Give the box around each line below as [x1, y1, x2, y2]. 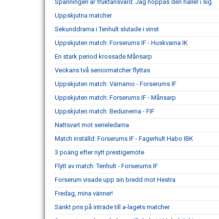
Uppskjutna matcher [55, 11, 112, 19]
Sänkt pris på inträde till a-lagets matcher [55, 203, 170, 211]
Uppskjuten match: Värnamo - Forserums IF [55, 80, 176, 88]
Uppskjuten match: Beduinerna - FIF [55, 107, 154, 115]
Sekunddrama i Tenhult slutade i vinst [55, 25, 159, 33]
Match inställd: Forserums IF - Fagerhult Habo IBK [55, 134, 193, 142]
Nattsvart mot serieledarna [55, 121, 129, 129]
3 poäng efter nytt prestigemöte [55, 148, 144, 156]
